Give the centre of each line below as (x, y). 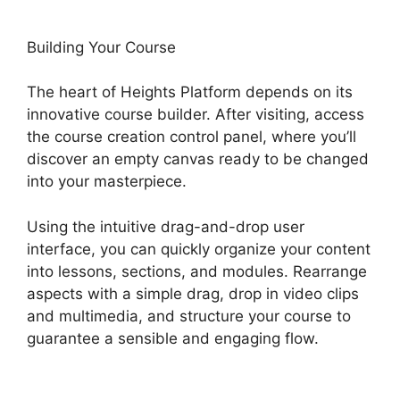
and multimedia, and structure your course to (189, 316)
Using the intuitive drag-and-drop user (166, 226)
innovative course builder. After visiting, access (196, 115)
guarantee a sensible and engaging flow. (173, 338)
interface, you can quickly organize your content (199, 249)
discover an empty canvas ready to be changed (198, 159)
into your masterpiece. (107, 182)
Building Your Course (101, 47)
